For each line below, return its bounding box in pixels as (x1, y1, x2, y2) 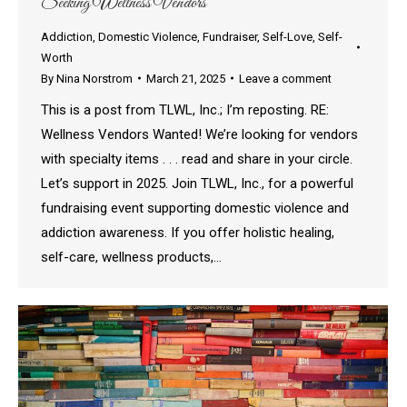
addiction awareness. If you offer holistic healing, (41, 223, 334, 241)
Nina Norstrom (56, 71, 133, 85)
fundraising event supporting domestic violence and (41, 199, 349, 216)
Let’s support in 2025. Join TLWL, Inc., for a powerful (41, 174, 353, 192)
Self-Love (263, 29, 313, 44)
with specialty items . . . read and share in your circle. (41, 150, 352, 167)
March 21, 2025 (146, 71, 225, 85)
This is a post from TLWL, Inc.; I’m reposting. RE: (41, 101, 329, 118)
